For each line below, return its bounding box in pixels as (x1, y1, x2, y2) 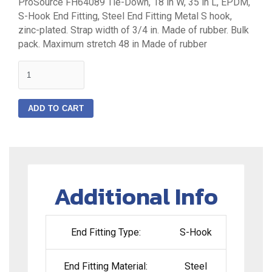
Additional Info (54, 178, 218, 214)
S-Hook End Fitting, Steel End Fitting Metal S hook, (18, 10, 232, 22)
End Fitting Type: (70, 226, 141, 239)
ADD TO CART (28, 103, 84, 113)
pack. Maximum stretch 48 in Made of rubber (18, 38, 207, 50)
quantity (18, 61, 48, 70)
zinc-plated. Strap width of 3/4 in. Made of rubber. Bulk (18, 24, 249, 36)
